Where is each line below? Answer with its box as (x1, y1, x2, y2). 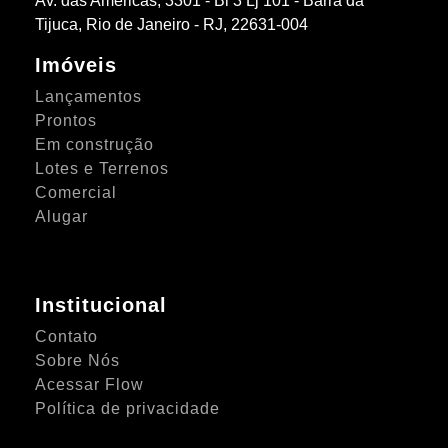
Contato (35, 327, 99, 345)
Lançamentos (35, 87, 143, 105)
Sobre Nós (35, 351, 121, 369)
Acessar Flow (35, 375, 145, 393)
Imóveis (35, 53, 118, 76)
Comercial (35, 183, 118, 201)
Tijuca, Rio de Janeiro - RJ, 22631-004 (35, 15, 309, 33)
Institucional (35, 293, 168, 316)
